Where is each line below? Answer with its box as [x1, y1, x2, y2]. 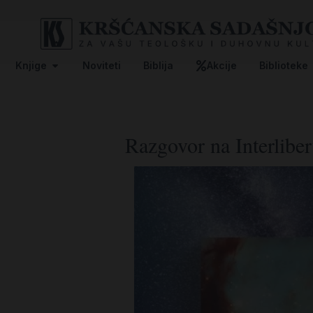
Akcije [207, 59, 237, 71]
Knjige [15, 59, 47, 71]
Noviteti [82, 59, 121, 71]
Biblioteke [259, 59, 308, 71]
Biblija [143, 59, 173, 71]
